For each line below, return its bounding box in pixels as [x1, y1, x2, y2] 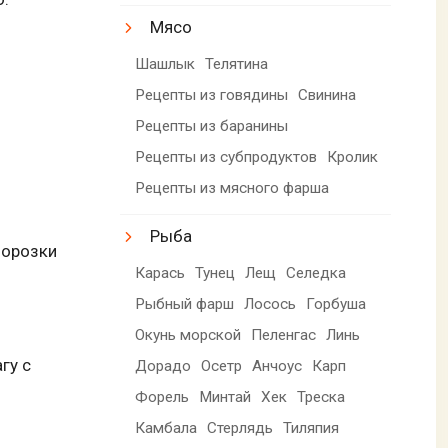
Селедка [286, 263, 347, 282]
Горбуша [306, 294, 367, 313]
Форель [135, 387, 190, 406]
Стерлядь [207, 418, 274, 437]
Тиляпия [283, 418, 340, 437]
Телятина [205, 54, 269, 73]
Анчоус [252, 356, 303, 375]
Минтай [199, 387, 252, 406]
